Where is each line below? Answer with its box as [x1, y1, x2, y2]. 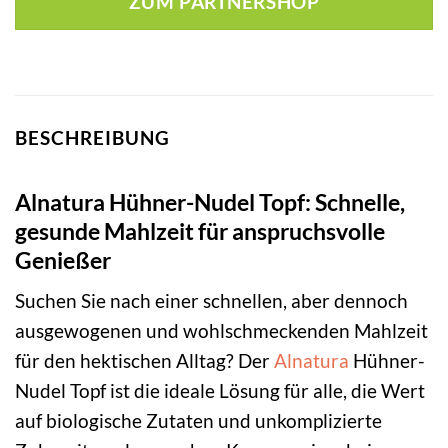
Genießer [15, 245, 111, 274]
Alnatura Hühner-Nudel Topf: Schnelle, [15, 187, 405, 216]
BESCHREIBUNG [15, 126, 170, 150]
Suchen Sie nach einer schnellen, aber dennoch [15, 289, 408, 313]
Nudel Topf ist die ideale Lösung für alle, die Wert [15, 379, 425, 403]
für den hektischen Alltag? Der [15, 349, 274, 373]
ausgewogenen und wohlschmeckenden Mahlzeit [15, 319, 428, 343]
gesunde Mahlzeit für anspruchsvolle [15, 216, 385, 245]
